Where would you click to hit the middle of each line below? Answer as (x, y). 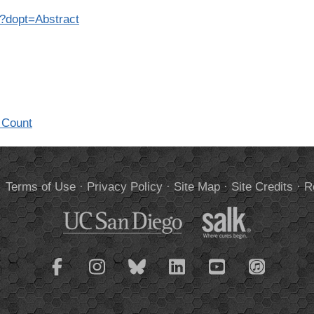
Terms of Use (40, 187)
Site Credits (262, 187)
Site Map (197, 187)
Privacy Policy (124, 187)
